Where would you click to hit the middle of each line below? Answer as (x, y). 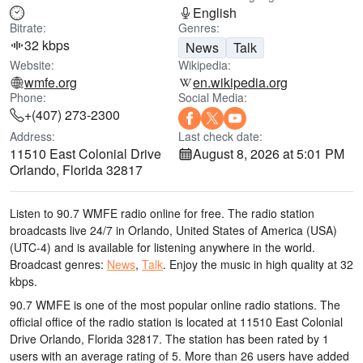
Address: (32, 136)
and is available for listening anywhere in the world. (183, 247)
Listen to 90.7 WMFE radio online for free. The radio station (162, 213)
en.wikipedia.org (240, 82)
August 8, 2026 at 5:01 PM (269, 154)
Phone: (28, 97)
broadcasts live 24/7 (61, 230)
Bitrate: (28, 28)
